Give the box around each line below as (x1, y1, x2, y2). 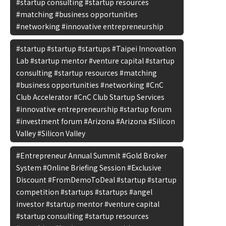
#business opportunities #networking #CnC (16, 80, 163, 90)
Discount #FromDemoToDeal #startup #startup (16, 175, 177, 185)
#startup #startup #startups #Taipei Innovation (16, 43, 176, 53)
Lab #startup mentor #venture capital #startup (16, 55, 175, 66)
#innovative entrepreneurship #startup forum (16, 104, 172, 114)
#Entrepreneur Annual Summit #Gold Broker (16, 150, 167, 160)
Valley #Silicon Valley (16, 128, 85, 138)
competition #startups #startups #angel (16, 187, 152, 197)
